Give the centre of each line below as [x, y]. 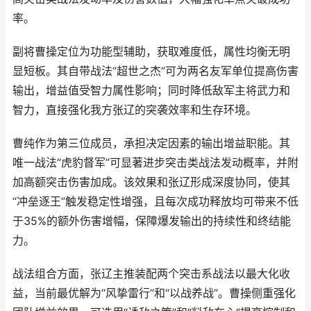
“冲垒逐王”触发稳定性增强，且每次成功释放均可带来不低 [155, 202]
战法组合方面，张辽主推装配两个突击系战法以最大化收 [151, 274]
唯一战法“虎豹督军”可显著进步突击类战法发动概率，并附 [155, 163]
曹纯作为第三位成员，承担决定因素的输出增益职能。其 [151, 143]
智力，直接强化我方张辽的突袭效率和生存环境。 [135, 110]
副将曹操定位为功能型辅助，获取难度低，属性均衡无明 [151, 52]
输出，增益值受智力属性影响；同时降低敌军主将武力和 [151, 91]
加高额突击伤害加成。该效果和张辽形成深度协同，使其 [151, 182]
